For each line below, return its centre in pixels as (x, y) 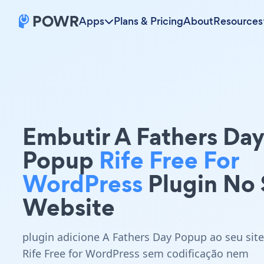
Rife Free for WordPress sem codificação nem (136, 253)
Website (69, 207)
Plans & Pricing (148, 21)
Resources (238, 21)
